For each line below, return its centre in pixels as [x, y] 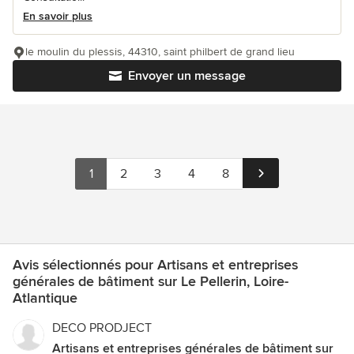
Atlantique [45, 298]
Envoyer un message [186, 75]
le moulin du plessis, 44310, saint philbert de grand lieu [160, 51]
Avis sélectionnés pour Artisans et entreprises [155, 264]
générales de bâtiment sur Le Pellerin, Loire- [151, 281]
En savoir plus [58, 16]
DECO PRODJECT [102, 328]
